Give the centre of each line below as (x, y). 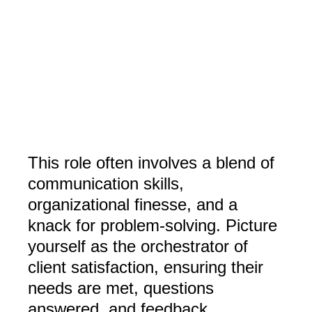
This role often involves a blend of (151, 163)
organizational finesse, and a (133, 205)
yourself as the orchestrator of (138, 247)
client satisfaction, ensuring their (146, 267)
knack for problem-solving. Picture (153, 226)
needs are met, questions (121, 288)
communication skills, (106, 184)
